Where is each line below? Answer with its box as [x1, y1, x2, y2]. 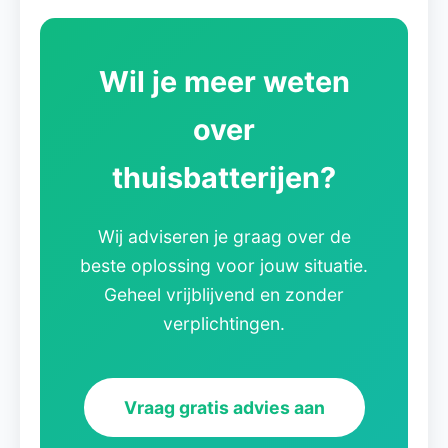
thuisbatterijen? [112, 160, 336, 195]
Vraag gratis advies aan [123, 397, 325, 418]
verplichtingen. [163, 313, 285, 334]
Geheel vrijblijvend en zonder [104, 284, 344, 305]
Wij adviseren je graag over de [97, 226, 351, 247]
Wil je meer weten [98, 64, 350, 99]
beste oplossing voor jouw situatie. [80, 255, 368, 276]
